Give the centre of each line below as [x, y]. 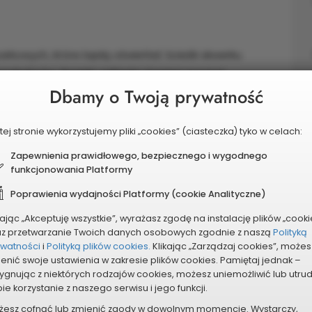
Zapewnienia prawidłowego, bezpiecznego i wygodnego [139, 155]
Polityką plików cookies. [99, 246]
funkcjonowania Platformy [71, 169]
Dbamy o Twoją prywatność [156, 97]
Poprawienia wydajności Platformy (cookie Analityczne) [138, 194]
